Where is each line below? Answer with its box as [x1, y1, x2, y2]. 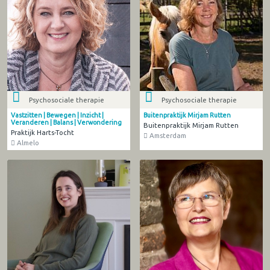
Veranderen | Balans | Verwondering [10, 119, 122, 127]
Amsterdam [147, 131, 186, 140]
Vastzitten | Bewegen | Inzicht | [10, 111, 104, 119]
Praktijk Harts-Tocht [10, 128, 74, 137]
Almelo [14, 139, 39, 147]
